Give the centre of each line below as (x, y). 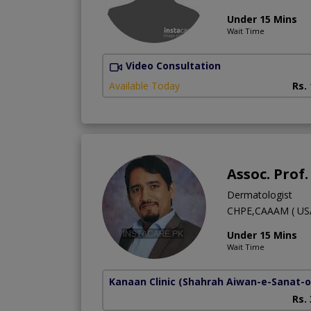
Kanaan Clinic (142, 281)
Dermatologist (260, 194)
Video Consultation (173, 66)
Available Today (144, 85)
